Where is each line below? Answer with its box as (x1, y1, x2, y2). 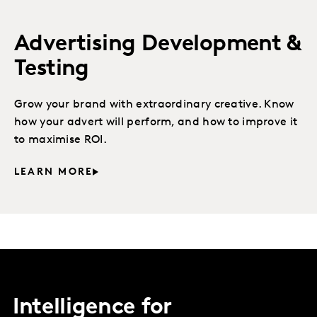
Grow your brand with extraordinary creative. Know (14, 99, 294, 111)
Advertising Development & (14, 33, 301, 57)
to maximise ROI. (14, 134, 107, 146)
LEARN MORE (14, 167, 93, 178)
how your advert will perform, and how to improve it (14, 117, 298, 129)
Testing (14, 58, 89, 81)
